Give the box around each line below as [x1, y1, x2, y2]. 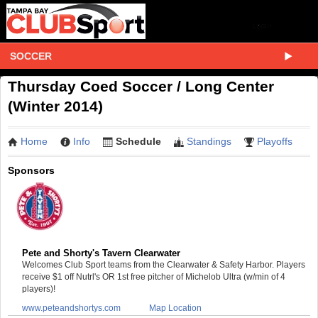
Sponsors [8, 164, 55, 176]
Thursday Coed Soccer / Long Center [8, 78, 274, 94]
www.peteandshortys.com [22, 302, 121, 313]
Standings [187, 136, 231, 147]
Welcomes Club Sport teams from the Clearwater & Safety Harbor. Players [22, 259, 305, 270]
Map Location [149, 302, 202, 313]
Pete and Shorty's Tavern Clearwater [22, 247, 180, 258]
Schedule [116, 136, 161, 147]
